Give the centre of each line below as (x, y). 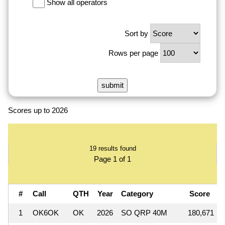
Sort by (136, 33)
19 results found (113, 148)
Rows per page (133, 53)
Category (137, 193)
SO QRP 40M (144, 212)
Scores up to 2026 (38, 110)
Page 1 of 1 (113, 159)
